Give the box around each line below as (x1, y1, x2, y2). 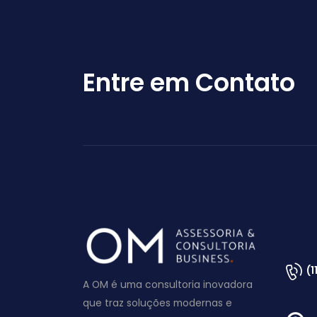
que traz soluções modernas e (83, 295, 232, 310)
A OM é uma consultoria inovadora (83, 277, 253, 292)
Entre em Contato (83, 65, 295, 100)
